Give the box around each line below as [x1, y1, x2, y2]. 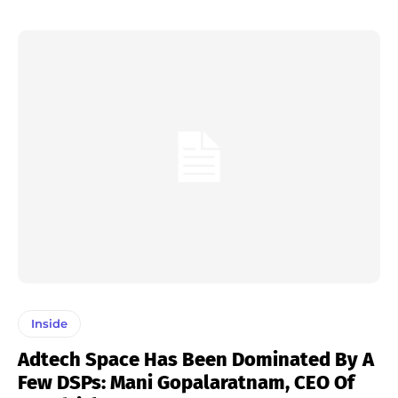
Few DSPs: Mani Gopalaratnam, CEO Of [18, 370, 354, 395]
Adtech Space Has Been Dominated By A [18, 347, 374, 372]
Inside [31, 316, 68, 331]
